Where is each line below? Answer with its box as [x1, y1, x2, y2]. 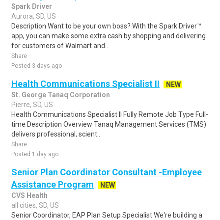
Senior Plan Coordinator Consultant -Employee [11, 167, 202, 177]
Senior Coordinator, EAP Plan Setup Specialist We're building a [11, 211, 202, 219]
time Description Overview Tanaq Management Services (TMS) [11, 120, 206, 128]
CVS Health [11, 192, 48, 199]
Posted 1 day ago [11, 151, 58, 158]
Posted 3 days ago [11, 62, 62, 69]
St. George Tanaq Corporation [11, 91, 110, 99]
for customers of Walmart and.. [11, 42, 108, 50]
